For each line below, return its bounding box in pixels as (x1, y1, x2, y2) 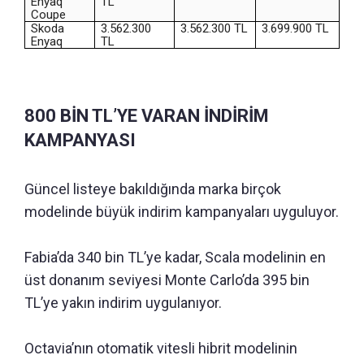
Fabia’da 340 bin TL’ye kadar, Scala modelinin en (24, 248, 326, 266)
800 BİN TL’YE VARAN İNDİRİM (24, 105, 269, 126)
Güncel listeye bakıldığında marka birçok (24, 180, 281, 197)
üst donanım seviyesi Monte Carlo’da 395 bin (24, 271, 310, 288)
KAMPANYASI (24, 129, 136, 150)
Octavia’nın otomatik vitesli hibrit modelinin (24, 339, 297, 357)
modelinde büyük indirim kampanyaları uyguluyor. (24, 202, 339, 220)
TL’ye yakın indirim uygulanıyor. (24, 293, 222, 311)
